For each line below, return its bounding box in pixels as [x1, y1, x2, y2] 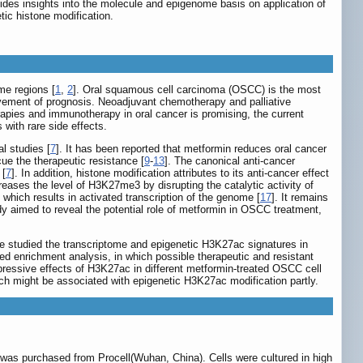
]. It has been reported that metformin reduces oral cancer [56, 143, 327, 156]
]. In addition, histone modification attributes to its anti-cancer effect [11, 167, 329, 180]
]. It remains [271, 191, 328, 204]
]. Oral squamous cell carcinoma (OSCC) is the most [73, 83, 321, 96]
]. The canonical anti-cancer [164, 155, 295, 168]
